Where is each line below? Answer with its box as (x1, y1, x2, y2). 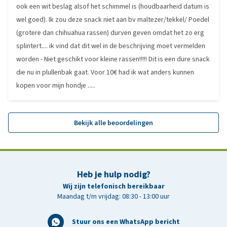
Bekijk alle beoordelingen (74, 118, 153, 128)
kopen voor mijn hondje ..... (16, 81, 95, 90)
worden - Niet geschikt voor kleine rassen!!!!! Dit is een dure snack (16, 54, 210, 64)
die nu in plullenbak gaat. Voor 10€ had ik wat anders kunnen (16, 67, 194, 77)
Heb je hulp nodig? (77, 168, 150, 180)
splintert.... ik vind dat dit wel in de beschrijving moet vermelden (16, 41, 205, 51)
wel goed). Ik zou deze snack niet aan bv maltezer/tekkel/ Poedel (16, 15, 209, 24)
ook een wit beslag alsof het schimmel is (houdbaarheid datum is (16, 2, 209, 11)
